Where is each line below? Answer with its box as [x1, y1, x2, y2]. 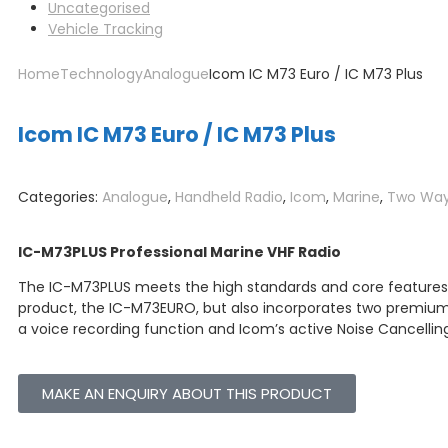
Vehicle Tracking [48, 18, 163, 39]
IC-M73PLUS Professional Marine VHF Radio [18, 242, 341, 263]
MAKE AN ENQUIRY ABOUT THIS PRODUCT [42, 383, 332, 405]
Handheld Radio [175, 187, 283, 208]
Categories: [18, 187, 102, 208]
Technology [60, 63, 143, 84]
